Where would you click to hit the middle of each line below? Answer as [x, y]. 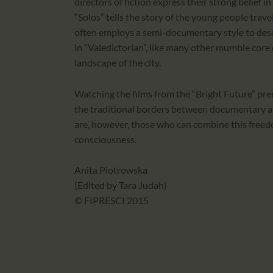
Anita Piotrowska [111, 170]
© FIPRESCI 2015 [112, 200]
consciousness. [105, 139]
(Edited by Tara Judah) [121, 185]
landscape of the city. [118, 63]
